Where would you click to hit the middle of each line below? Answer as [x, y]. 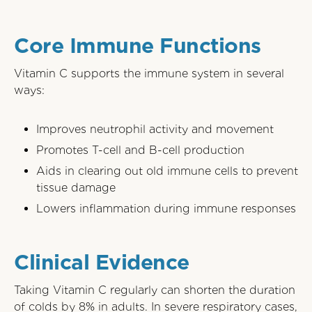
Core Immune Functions [138, 45]
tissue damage [76, 188]
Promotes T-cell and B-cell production [140, 150]
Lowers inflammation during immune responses [166, 209]
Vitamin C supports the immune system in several [149, 73]
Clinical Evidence [102, 262]
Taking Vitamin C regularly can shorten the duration [155, 290]
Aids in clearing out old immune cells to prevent [167, 171]
